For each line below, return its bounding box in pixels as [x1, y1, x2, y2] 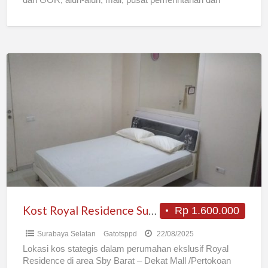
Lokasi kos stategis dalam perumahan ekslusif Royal [22, 243, 229, 254]
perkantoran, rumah [22, 7, 102, 17]
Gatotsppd [103, 229, 137, 238]
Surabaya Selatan [36, 229, 96, 238]
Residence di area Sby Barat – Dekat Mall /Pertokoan [22, 255, 231, 266]
